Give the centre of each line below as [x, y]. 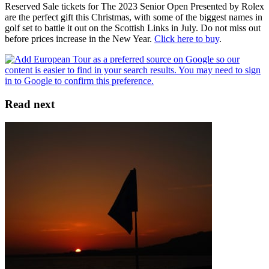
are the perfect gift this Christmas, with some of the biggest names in [134, 17]
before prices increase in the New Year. [80, 38]
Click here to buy [187, 38]
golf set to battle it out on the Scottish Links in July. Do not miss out [133, 28]
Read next [30, 104]
